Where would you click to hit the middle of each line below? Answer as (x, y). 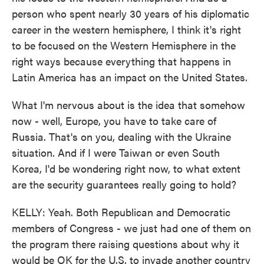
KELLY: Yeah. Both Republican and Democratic (121, 212)
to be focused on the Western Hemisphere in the (124, 45)
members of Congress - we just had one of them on (131, 228)
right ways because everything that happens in (121, 61)
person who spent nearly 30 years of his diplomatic (131, 13)
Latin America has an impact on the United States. (130, 77)
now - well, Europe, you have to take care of (114, 121)
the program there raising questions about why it (126, 244)
